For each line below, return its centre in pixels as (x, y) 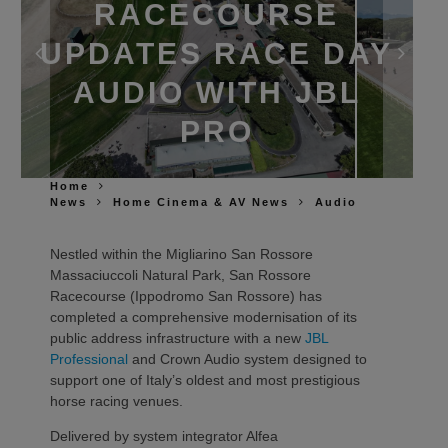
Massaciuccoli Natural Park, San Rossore (180, 274)
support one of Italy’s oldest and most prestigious (205, 379)
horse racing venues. (118, 400)
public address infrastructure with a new (177, 337)
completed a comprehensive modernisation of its (203, 316)
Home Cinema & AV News (201, 201)
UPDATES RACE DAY (216, 53)
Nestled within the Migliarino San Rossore (181, 253)
